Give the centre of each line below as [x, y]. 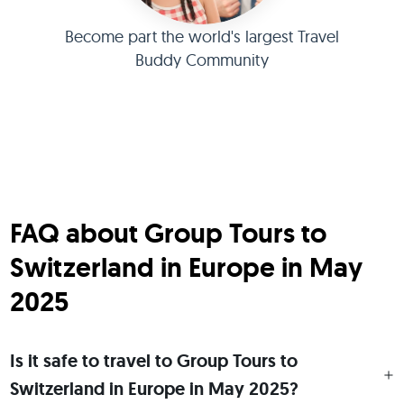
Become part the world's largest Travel [202, 37]
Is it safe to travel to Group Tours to [153, 361]
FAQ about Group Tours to [168, 233]
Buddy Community [202, 60]
